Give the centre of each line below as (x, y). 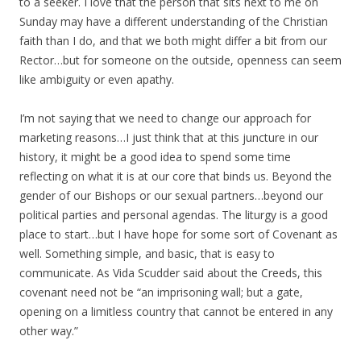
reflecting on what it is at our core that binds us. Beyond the (176, 176)
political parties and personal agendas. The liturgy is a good (174, 215)
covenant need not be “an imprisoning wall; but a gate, (161, 292)
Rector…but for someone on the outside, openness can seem (180, 60)
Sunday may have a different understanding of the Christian (174, 21)
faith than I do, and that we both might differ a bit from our (173, 41)
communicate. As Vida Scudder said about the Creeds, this (171, 273)
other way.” (49, 331)
